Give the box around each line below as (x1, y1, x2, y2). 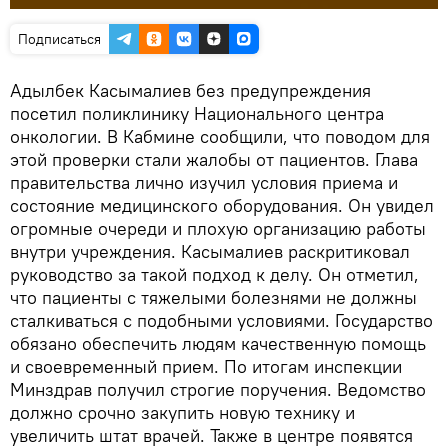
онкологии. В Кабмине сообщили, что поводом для (10, 125, 430, 148)
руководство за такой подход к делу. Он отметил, (10, 263, 419, 286)
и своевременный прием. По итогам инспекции (10, 355, 402, 378)
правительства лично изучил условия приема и (10, 171, 398, 194)
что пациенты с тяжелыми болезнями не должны (10, 286, 417, 309)
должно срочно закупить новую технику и (10, 401, 355, 424)
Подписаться (18, 30, 101, 48)
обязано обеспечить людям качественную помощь (10, 332, 426, 355)
